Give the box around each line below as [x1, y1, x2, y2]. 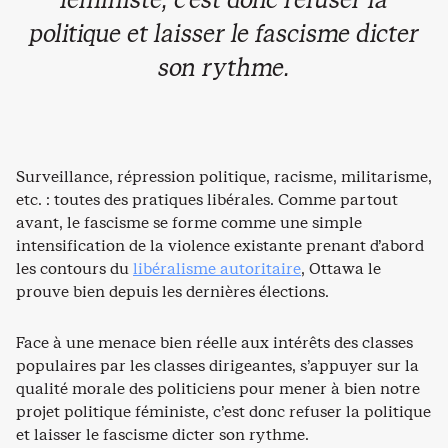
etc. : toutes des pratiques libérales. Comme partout [16, 189, 398, 210]
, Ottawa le [301, 258, 381, 279]
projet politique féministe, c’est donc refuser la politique [16, 401, 431, 422]
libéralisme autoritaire [133, 258, 301, 279]
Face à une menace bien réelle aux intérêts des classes [16, 332, 413, 353]
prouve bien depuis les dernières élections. [16, 281, 329, 302]
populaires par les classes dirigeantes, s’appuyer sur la [16, 355, 419, 376]
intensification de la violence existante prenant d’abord [16, 235, 424, 256]
